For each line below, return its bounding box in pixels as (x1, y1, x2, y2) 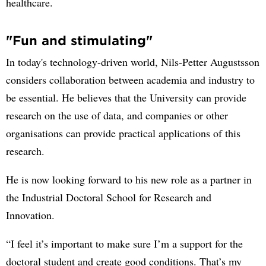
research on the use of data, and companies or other (6, 107, 228, 122)
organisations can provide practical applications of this (6, 125, 240, 140)
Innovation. (6, 207, 55, 222)
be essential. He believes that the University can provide (6, 90, 246, 104)
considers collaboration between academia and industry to (6, 72, 255, 87)
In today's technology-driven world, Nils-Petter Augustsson (6, 54, 259, 69)
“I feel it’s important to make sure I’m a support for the (6, 236, 243, 251)
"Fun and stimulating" (6, 32, 153, 47)
